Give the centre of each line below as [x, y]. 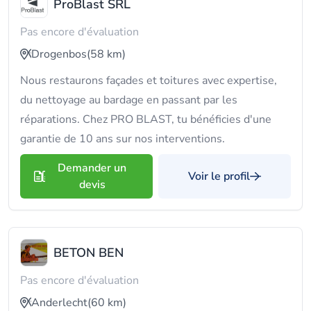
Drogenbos [59, 54]
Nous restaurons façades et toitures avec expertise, [149, 81]
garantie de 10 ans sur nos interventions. [123, 139]
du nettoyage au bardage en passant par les [129, 100]
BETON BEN [89, 253]
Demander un [92, 168]
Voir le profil [219, 176]
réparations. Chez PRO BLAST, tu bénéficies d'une [146, 119]
